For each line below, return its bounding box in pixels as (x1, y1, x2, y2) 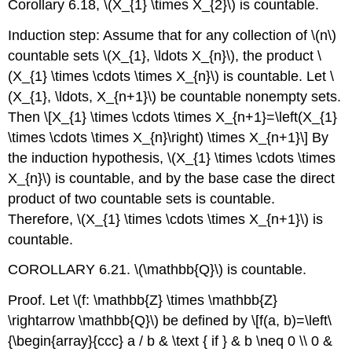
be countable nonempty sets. (156, 88, 342, 104)
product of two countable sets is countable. (8, 190, 276, 207)
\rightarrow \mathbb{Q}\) (8, 313, 159, 329)
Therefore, (8, 211, 78, 227)
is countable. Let (219, 68, 331, 84)
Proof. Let (8, 292, 74, 309)
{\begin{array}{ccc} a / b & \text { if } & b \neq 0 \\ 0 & (8, 333, 333, 350)
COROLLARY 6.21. (8, 262, 135, 278)
